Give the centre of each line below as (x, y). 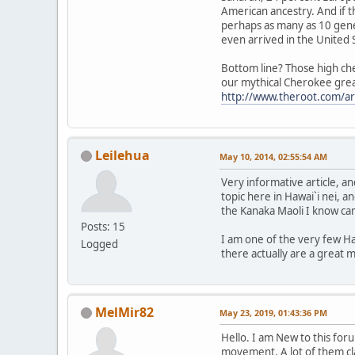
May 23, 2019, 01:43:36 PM (273, 312)
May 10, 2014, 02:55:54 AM (273, 156)
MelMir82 (124, 312)
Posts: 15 (103, 226)
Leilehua (122, 155)
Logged (99, 244)
